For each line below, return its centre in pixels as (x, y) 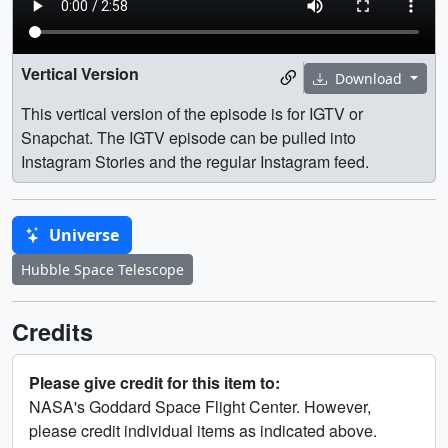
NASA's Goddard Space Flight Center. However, (200, 407)
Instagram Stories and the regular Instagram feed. (195, 162)
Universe (82, 235)
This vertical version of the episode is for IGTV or (192, 114)
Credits (52, 332)
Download (369, 78)
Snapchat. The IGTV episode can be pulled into (188, 138)
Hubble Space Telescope (102, 270)
